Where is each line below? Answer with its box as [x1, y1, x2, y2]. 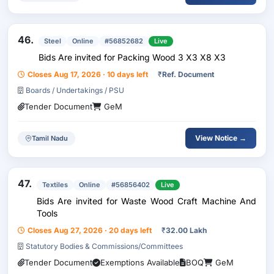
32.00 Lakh [166, 226, 207, 235]
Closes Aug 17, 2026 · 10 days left [28, 70, 148, 79]
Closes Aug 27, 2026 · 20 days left [28, 226, 152, 235]
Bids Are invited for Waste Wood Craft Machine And [37, 196, 121, 206]
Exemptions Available [100, 257, 180, 267]
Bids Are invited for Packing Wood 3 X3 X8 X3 [39, 52, 226, 62]
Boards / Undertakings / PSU [26, 86, 124, 95]
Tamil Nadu [32, 133, 68, 143]
